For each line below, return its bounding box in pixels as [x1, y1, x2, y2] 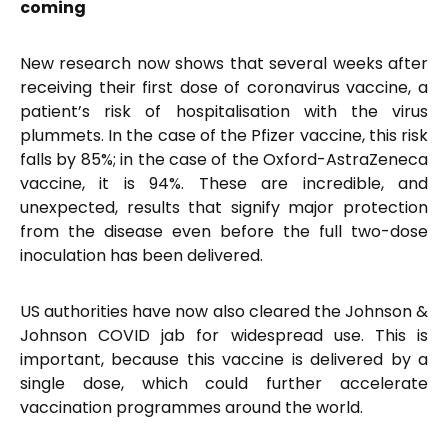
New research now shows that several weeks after [20, 52, 428, 75]
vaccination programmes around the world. [20, 396, 363, 419]
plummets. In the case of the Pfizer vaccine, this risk [20, 124, 428, 147]
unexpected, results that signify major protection [20, 196, 428, 219]
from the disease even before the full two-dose [20, 220, 428, 243]
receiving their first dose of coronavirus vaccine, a [20, 76, 428, 99]
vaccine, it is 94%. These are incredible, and [20, 172, 428, 195]
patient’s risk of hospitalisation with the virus [20, 100, 428, 123]
